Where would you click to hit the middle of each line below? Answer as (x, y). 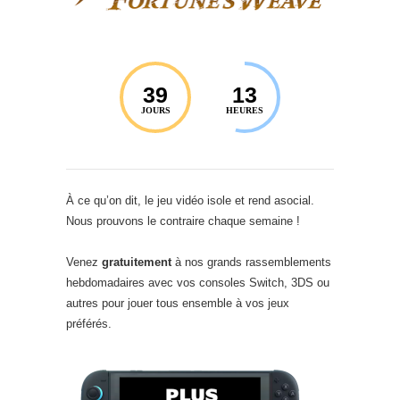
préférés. (89, 324)
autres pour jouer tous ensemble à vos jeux (178, 304)
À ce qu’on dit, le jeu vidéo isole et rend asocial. (190, 201)
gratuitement (137, 262)
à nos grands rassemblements (251, 262)
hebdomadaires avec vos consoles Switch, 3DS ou (198, 283)
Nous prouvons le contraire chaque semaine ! (183, 221)
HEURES (245, 111)
